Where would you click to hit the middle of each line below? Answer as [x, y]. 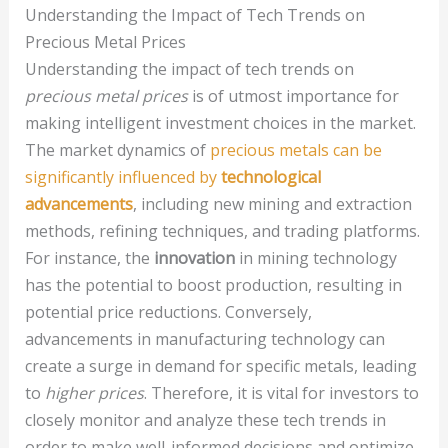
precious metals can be [295, 150]
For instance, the [89, 258]
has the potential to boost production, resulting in [213, 285]
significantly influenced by [122, 177]
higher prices [94, 393]
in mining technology [315, 258]
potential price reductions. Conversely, [168, 312]
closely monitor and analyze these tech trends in [205, 420]
